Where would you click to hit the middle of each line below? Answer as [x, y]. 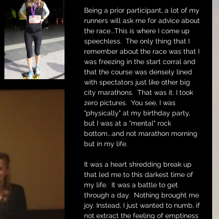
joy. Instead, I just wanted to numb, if [143, 205]
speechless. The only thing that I [138, 41]
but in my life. [106, 144]
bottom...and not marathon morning [142, 133]
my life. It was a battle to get [132, 185]
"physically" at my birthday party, [138, 113]
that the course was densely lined [139, 72]
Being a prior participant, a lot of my [143, 10]
